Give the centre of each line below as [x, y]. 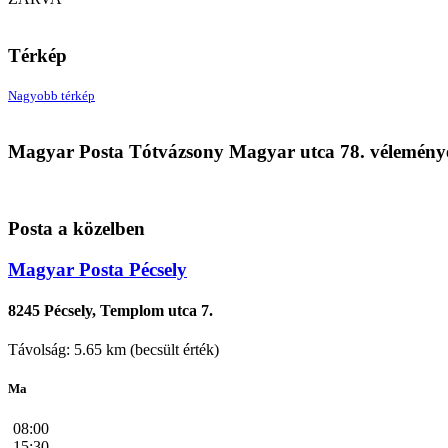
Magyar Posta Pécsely [97, 269]
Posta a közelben [76, 229]
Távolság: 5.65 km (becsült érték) [113, 350]
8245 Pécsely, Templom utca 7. [110, 311]
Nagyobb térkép [51, 95]
